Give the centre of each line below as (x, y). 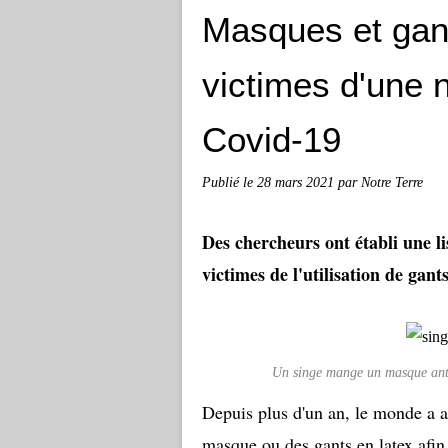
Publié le (229, 182)
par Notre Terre (380, 182)
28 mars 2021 (297, 182)
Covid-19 (271, 139)
